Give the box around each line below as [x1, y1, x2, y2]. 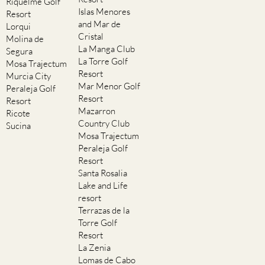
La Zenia [78, 242, 111, 254]
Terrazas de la [78, 205, 130, 216]
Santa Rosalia [78, 167, 127, 179]
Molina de [6, 33, 44, 45]
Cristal [78, 31, 104, 43]
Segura [6, 46, 33, 57]
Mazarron [78, 105, 115, 117]
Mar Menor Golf [78, 80, 140, 92]
